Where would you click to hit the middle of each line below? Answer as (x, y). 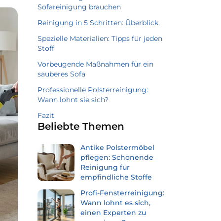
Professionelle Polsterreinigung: (93, 90)
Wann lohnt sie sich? (73, 100)
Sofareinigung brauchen (79, 7)
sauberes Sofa (61, 74)
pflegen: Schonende (117, 157)
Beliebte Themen (81, 126)
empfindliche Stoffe (116, 177)
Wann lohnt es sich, (115, 203)
